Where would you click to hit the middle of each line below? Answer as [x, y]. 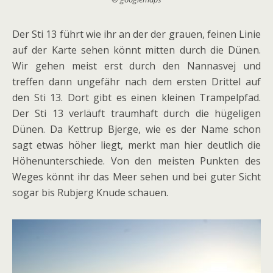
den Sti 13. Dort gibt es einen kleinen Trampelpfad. [136, 97]
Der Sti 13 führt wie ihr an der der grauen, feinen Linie [136, 34]
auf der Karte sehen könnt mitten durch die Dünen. [136, 50]
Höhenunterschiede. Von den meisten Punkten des [136, 161]
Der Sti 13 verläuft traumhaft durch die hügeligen [136, 113]
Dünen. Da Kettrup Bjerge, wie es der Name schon [136, 129]
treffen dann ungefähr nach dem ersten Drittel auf [136, 81]
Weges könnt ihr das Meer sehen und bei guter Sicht [136, 176]
